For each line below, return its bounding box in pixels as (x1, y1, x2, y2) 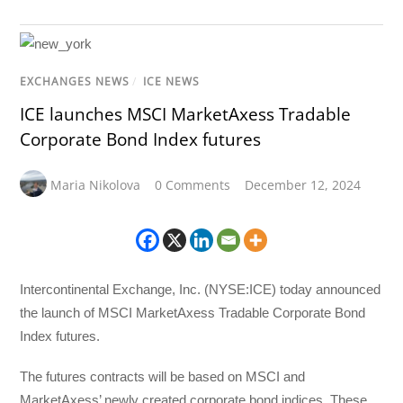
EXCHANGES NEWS (20, 74, 130, 90)
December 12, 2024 (245, 176, 362, 194)
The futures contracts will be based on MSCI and (20, 368, 306, 384)
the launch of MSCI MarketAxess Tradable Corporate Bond (20, 305, 366, 321)
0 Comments (155, 176, 231, 194)
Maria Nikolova (50, 176, 141, 194)
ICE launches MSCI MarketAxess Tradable (20, 103, 352, 127)
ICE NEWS (143, 74, 201, 90)
